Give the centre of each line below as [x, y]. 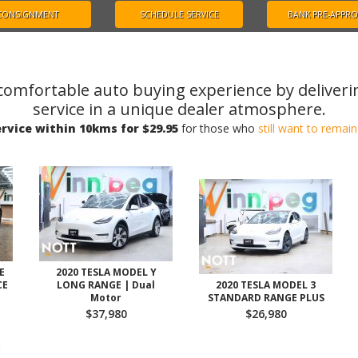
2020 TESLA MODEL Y [106, 272]
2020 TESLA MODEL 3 [266, 285]
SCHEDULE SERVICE [179, 14]
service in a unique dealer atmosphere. [179, 109]
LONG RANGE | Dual [106, 285]
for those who [218, 128]
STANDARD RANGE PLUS [266, 298]
